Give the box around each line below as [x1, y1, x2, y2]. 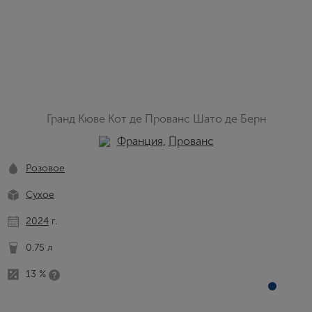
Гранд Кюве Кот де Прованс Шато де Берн [46, 112, 266, 125]
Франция [116, 134, 163, 148]
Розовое [26, 162, 65, 174]
